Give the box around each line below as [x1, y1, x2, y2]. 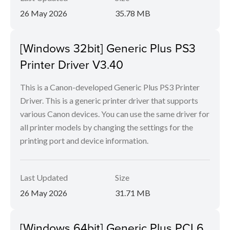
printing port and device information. [20, 136, 148, 145]
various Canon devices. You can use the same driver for [20, 109, 209, 119]
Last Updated [20, 172, 68, 182]
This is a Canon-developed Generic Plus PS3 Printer [20, 82, 200, 92]
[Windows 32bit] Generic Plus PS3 [20, 40, 196, 56]
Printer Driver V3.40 [20, 56, 123, 72]
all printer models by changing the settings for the [20, 122, 193, 132]
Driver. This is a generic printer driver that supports [20, 95, 198, 105]
